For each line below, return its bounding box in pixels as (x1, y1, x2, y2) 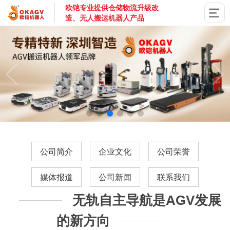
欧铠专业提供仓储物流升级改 (65, 4, 159, 12)
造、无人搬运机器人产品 (65, 14, 144, 22)
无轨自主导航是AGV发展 (72, 193, 221, 208)
